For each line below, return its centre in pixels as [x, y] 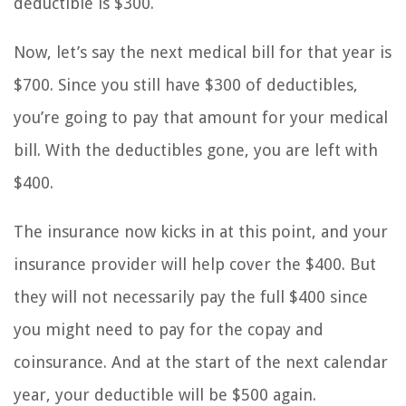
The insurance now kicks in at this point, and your [201, 232]
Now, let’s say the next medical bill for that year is [203, 53]
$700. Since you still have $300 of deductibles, [186, 85]
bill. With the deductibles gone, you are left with [196, 150]
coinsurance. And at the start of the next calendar [201, 362]
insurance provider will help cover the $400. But [195, 265]
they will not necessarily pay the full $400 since [191, 297]
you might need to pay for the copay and [169, 330]
